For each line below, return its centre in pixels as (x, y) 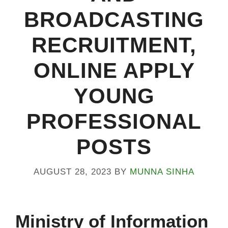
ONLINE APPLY (114, 70)
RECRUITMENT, (114, 45)
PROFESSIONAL (114, 121)
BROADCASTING (114, 20)
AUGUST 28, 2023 (73, 172)
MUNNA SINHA (162, 172)
